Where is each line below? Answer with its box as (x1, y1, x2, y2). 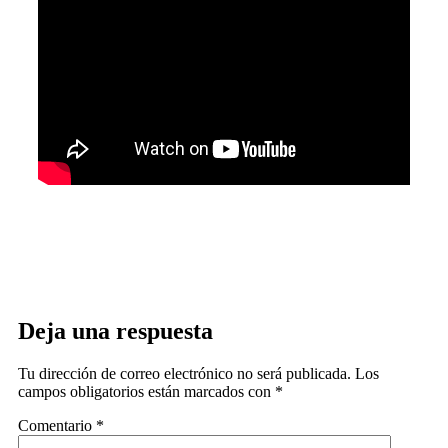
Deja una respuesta (18, 318, 213, 345)
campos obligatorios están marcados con (18, 383, 275, 401)
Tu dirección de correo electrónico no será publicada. (18, 365, 351, 383)
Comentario (18, 417, 96, 435)
